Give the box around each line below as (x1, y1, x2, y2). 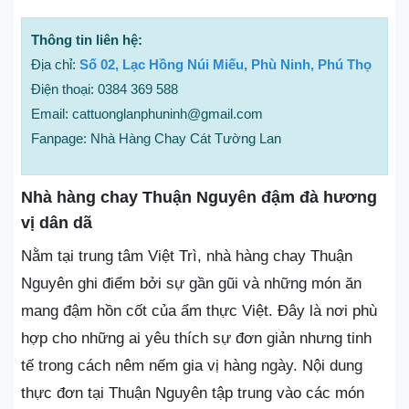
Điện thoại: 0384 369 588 (31, 81, 178, 98)
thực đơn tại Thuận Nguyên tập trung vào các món (21, 384, 364, 403)
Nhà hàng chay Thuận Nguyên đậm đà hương (21, 188, 377, 207)
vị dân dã (21, 214, 92, 233)
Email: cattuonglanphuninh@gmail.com (31, 106, 263, 122)
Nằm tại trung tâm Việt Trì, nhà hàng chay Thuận (21, 247, 352, 266)
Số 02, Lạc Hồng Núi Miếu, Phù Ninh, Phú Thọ (79, 57, 372, 73)
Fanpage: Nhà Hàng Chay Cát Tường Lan (31, 131, 281, 147)
